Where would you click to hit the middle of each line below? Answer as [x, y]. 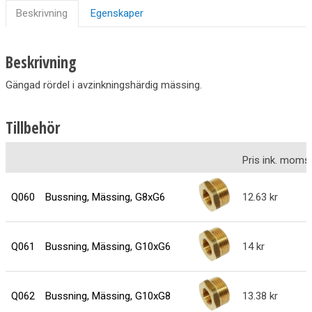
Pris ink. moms [276, 161]
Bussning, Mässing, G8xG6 [105, 197]
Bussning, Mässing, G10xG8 [108, 296]
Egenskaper [117, 13]
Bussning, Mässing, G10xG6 [108, 247]
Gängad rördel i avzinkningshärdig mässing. [104, 85]
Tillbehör [33, 127]
